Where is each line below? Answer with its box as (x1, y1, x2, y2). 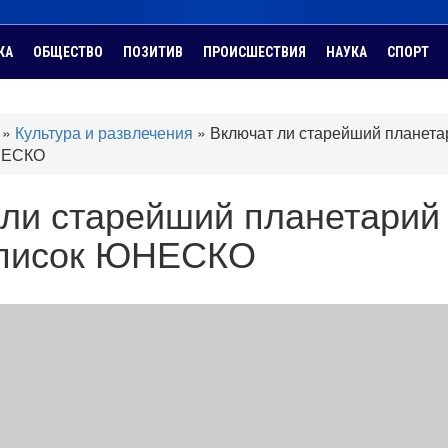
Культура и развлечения (15, 121, 193, 144)
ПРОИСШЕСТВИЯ (203, 44, 306, 60)
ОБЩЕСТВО (33, 44, 103, 60)
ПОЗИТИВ (123, 44, 183, 60)
